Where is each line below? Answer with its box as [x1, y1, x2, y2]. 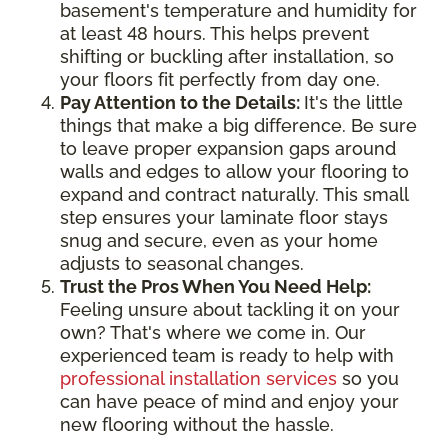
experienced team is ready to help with [60, 345, 394, 367]
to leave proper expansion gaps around [60, 138, 396, 160]
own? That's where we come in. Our [60, 322, 366, 344]
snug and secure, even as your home [60, 230, 378, 252]
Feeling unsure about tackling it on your [60, 299, 400, 321]
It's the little [304, 92, 403, 114]
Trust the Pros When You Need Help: [60, 276, 371, 298]
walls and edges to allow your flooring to [60, 161, 409, 183]
